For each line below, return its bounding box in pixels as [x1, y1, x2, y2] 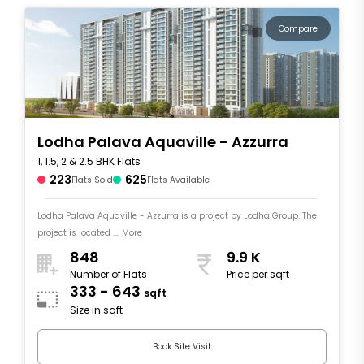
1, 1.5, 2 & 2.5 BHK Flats [37, 154, 141, 168]
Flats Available [147, 173, 210, 186]
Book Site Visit [153, 340, 211, 353]
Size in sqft [70, 303, 123, 318]
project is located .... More [37, 226, 142, 239]
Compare [279, 22, 318, 35]
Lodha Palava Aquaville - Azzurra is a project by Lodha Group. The [37, 209, 302, 222]
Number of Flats [70, 267, 147, 282]
